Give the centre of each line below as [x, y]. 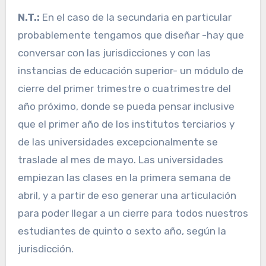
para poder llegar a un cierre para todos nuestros [133, 213]
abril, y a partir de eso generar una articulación [127, 196]
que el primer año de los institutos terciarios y [126, 124]
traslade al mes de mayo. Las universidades [120, 160]
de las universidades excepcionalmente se [118, 142]
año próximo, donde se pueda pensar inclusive [126, 107]
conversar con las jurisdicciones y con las [114, 53]
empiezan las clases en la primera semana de [124, 178]
